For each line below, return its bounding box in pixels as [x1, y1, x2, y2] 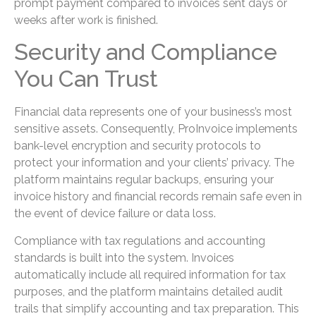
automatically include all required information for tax [14, 267, 286, 281]
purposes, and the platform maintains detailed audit [14, 284, 283, 298]
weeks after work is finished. [14, 13, 158, 27]
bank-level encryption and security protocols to [14, 139, 261, 153]
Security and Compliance [14, 39, 277, 66]
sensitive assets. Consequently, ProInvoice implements [14, 122, 298, 136]
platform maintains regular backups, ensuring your [14, 173, 274, 187]
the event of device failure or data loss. [14, 207, 216, 221]
